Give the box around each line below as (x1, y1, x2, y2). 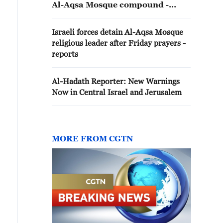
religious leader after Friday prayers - (52, 38, 186, 47)
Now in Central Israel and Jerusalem (52, 88, 182, 97)
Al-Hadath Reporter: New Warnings (52, 77, 180, 86)
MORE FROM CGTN (52, 134, 133, 143)
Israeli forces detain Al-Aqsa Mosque (52, 27, 183, 36)
